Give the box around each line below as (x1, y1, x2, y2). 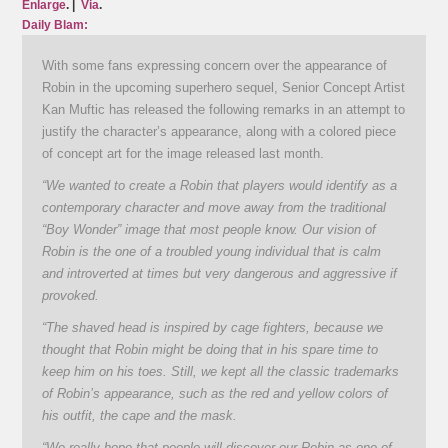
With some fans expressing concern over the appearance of (42, 58, 388, 74)
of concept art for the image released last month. (42, 146, 325, 162)
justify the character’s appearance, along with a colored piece (42, 124, 397, 140)
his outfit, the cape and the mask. (42, 408, 238, 424)
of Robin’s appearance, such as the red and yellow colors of (42, 386, 389, 402)
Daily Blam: (22, 18, 89, 33)
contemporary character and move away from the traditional (42, 200, 387, 216)
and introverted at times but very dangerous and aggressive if (42, 266, 398, 282)
